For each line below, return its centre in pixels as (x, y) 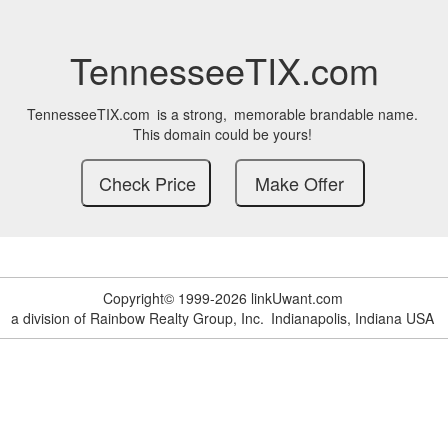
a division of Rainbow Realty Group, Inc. (137, 318)
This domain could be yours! (222, 134)
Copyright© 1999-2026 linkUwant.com (222, 298)
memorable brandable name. (326, 114)
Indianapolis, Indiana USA (352, 318)
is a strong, (192, 114)
